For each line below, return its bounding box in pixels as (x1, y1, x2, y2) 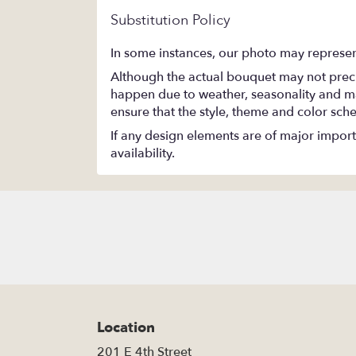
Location (97, 317, 155, 338)
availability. (110, 144, 175, 162)
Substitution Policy (110, 10, 230, 30)
